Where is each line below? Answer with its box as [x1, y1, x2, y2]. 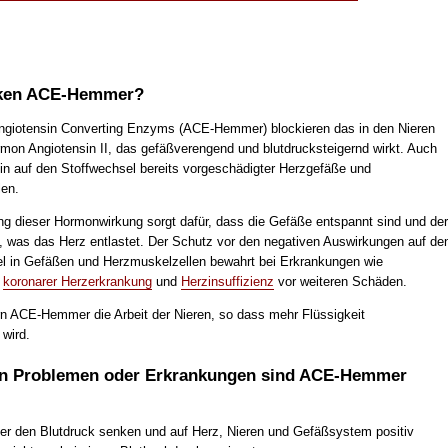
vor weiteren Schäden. [273, 274, 407, 290]
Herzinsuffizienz [180, 274, 274, 290]
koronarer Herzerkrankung [2, 274, 152, 290]
